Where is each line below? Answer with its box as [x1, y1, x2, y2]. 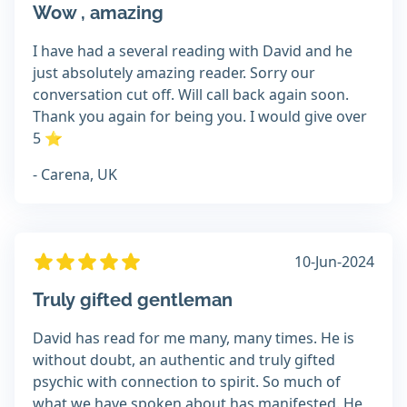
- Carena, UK [33, 164, 117, 185]
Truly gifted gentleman [33, 289, 233, 312]
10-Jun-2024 [294, 252, 374, 273]
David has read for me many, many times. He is [33, 328, 354, 349]
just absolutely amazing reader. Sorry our [33, 63, 315, 84]
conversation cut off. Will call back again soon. [33, 84, 349, 105]
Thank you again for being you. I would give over [33, 106, 367, 127]
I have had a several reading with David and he [33, 41, 352, 62]
